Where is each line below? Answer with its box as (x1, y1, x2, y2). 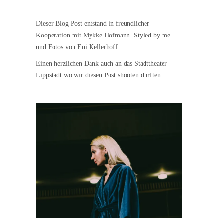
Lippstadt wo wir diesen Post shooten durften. (36, 71, 163, 79)
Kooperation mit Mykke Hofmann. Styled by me (36, 31, 170, 39)
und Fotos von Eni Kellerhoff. (36, 43, 120, 51)
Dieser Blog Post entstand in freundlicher (36, 19, 149, 27)
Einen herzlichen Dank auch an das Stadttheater (36, 59, 167, 67)
